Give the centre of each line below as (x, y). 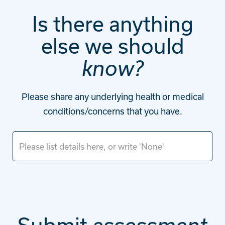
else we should (113, 46)
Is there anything (113, 24)
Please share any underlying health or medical (113, 96)
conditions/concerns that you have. (113, 111)
